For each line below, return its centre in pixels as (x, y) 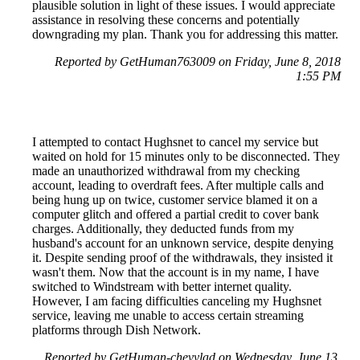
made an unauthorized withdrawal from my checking (166, 170)
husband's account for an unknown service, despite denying (183, 243)
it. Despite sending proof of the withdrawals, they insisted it (182, 257)
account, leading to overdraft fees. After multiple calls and (178, 185)
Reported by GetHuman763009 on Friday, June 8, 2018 (198, 61)
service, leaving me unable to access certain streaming (168, 315)
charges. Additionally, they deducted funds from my (163, 228)
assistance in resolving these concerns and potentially (166, 19)
